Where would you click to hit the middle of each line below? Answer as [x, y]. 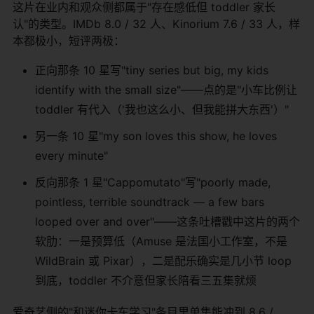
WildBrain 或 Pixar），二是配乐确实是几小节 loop [163, 260]
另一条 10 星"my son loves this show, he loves [156, 136]
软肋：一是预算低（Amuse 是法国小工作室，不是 [161, 241]
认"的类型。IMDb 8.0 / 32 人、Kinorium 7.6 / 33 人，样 [156, 23]
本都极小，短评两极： [69, 40]
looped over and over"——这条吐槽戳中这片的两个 [168, 221]
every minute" [71, 155]
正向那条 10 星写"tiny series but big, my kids [152, 70]
